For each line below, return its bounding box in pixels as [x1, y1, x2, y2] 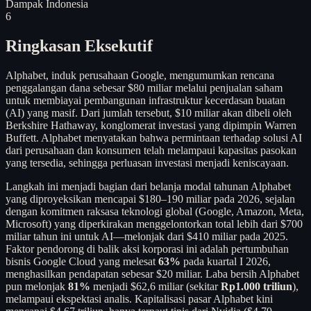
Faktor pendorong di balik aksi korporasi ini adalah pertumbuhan [6, 242, 289, 255]
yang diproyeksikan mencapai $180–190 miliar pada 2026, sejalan [6, 192, 295, 205]
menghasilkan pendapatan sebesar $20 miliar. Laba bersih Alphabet [6, 267, 299, 280]
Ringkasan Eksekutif [6, 36, 153, 55]
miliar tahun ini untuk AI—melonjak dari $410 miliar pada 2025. [6, 230, 288, 242]
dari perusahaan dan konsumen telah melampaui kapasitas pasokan [6, 144, 296, 156]
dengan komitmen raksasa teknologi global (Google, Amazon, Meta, [6, 205, 304, 217]
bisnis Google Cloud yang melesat [6, 255, 158, 267]
